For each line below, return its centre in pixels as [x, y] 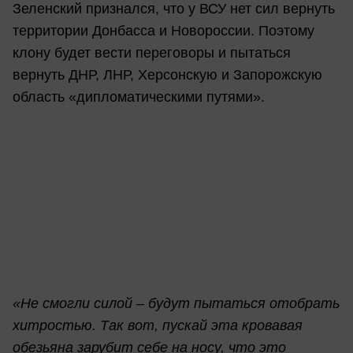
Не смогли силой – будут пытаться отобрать [180, 304]
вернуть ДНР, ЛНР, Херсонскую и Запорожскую [167, 75]
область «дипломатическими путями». [139, 97]
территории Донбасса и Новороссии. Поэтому [163, 31]
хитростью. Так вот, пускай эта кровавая [158, 326]
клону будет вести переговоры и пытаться [152, 53]
